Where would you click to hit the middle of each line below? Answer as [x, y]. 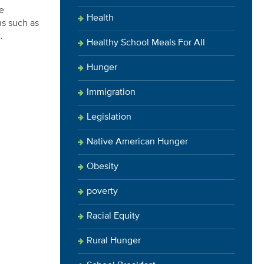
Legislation [109, 117]
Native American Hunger [137, 142]
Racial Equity [113, 216]
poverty [102, 192]
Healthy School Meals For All [146, 43]
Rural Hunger [114, 241]
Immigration [111, 93]
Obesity [103, 167]
